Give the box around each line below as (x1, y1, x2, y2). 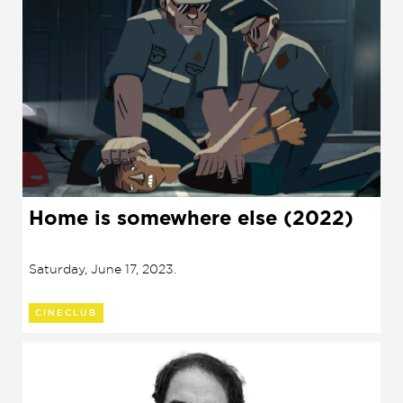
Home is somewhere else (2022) (29, 204, 354, 231)
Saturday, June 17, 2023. (29, 260, 176, 276)
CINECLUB (35, 307, 97, 318)
